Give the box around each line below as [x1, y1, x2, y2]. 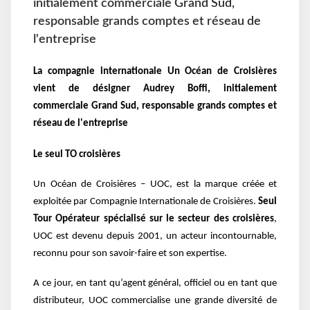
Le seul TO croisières [33, 149, 120, 161]
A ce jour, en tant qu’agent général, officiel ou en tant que [33, 278, 277, 289]
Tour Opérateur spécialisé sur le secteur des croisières [33, 214, 274, 225]
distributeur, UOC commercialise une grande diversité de [33, 295, 277, 307]
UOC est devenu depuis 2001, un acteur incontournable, [33, 231, 277, 242]
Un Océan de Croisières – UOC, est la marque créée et [33, 179, 277, 190]
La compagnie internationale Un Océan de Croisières [33, 66, 277, 77]
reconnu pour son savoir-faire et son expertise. [33, 248, 227, 259]
